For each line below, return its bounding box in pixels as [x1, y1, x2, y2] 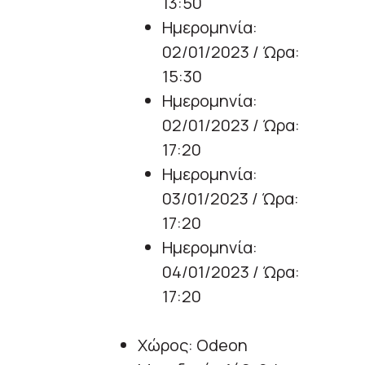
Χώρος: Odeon [138, 334, 248, 357]
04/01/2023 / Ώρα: [162, 261, 300, 284]
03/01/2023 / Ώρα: [162, 187, 299, 210]
